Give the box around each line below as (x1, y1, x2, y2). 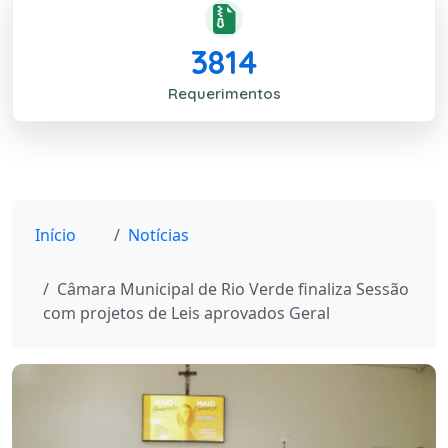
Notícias (128, 224, 189, 246)
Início (35, 224, 76, 246)
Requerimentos (167, 84, 281, 103)
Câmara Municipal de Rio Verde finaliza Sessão (57, 278, 409, 300)
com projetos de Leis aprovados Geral (43, 302, 330, 324)
